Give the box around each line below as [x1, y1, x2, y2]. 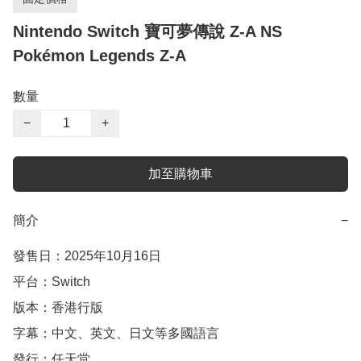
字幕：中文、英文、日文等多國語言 [13, 326, 219, 341]
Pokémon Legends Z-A [13, 47, 186, 65]
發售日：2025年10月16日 [13, 249, 161, 263]
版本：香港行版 [13, 301, 103, 315]
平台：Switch [13, 275, 90, 289]
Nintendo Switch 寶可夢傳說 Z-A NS [13, 23, 282, 41]
